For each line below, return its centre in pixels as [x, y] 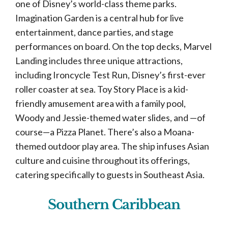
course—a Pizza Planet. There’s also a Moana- [105, 132]
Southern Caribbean [114, 205]
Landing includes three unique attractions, [99, 61]
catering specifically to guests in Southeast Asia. [110, 175]
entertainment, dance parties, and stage [94, 32]
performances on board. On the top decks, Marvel [113, 46]
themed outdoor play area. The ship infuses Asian [112, 146]
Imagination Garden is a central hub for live [99, 18]
